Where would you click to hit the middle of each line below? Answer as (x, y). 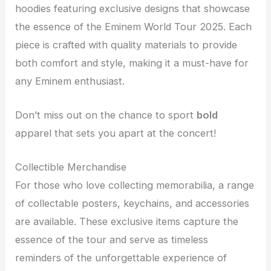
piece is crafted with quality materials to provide (126, 44)
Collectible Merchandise (71, 167)
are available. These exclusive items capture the (127, 222)
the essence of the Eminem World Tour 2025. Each (134, 26)
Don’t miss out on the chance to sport (106, 115)
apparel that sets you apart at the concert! (116, 133)
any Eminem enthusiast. (70, 81)
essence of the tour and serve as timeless (112, 240)
